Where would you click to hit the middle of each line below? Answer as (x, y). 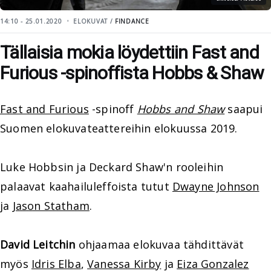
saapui (244, 109)
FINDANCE (132, 21)
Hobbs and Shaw (181, 109)
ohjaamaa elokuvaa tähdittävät (159, 244)
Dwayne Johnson (216, 186)
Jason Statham (51, 206)
